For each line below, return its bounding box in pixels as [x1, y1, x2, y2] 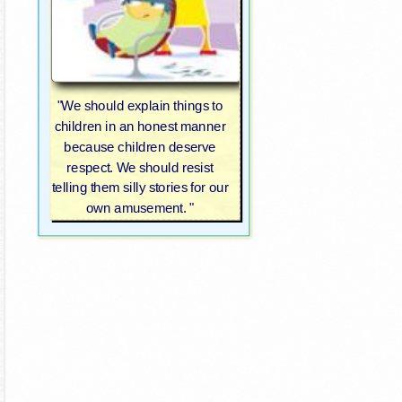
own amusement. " [86, 200, 195, 216]
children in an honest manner [54, 118, 226, 135]
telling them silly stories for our [51, 180, 229, 196]
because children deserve [64, 139, 216, 155]
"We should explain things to [57, 98, 223, 114]
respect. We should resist [66, 160, 214, 176]
